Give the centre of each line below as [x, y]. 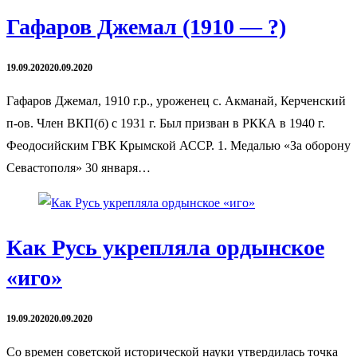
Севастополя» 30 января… [78, 167]
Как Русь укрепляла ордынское [165, 248]
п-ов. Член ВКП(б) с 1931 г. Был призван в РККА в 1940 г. [166, 123]
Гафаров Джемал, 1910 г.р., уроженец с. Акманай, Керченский [176, 100]
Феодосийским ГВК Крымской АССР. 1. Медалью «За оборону [178, 145]
